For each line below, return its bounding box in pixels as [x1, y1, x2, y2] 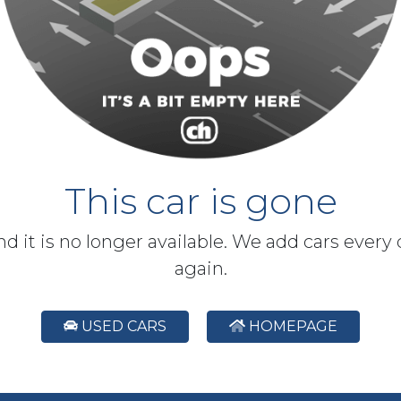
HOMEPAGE [245, 318, 337, 336]
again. [174, 258, 227, 280]
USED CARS [78, 318, 166, 336]
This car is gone [64, 179, 337, 224]
